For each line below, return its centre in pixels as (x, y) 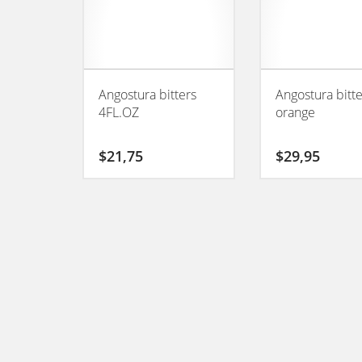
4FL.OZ (119, 113)
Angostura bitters (147, 95)
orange (296, 113)
